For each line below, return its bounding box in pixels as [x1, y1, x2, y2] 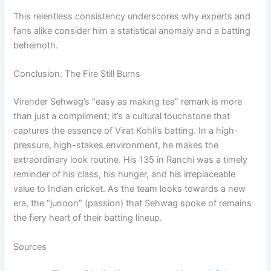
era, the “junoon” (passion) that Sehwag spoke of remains [13, 198, 252, 209]
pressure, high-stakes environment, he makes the [13, 140, 219, 151]
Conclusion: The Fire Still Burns [13, 68, 141, 80]
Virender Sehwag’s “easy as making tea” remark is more [13, 96, 243, 108]
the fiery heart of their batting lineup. [13, 212, 163, 224]
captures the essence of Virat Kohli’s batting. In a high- [13, 125, 239, 137]
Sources [13, 241, 47, 252]
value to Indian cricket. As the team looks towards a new [13, 183, 246, 195]
